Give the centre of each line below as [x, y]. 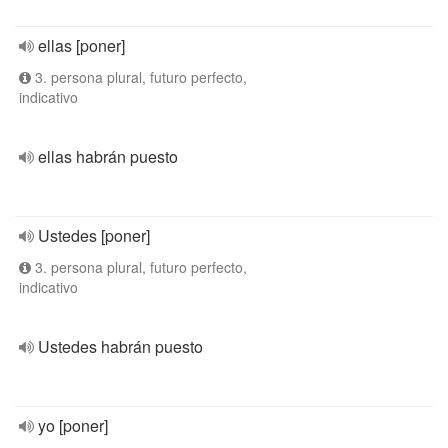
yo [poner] [73, 425]
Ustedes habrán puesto [120, 346]
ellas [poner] [81, 45]
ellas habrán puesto [108, 156]
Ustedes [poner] [94, 235]
